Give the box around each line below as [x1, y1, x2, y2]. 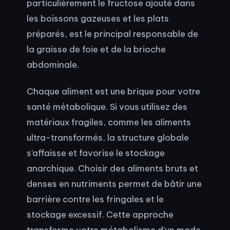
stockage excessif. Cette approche [27, 209, 174, 220]
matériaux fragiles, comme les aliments [27, 117, 191, 128]
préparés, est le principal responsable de [27, 28, 198, 40]
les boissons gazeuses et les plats [27, 13, 169, 24]
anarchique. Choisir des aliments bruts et [27, 163, 198, 174]
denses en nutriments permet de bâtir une [27, 178, 202, 189]
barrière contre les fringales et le [27, 194, 164, 205]
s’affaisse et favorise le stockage [27, 147, 165, 159]
